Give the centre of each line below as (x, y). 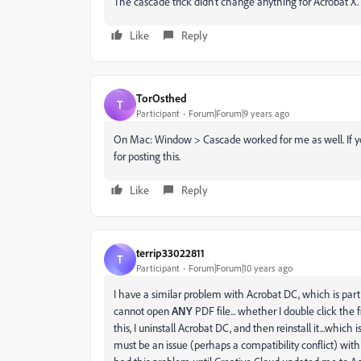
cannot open (141, 311)
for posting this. (147, 156)
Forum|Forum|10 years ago (241, 268)
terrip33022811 (170, 252)
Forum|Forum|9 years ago (239, 113)
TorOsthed (162, 98)
